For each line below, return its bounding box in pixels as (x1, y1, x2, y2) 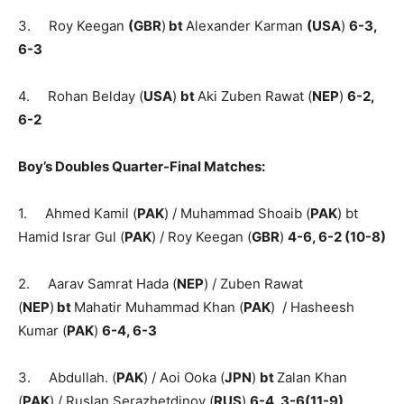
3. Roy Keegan (18, 16, 128, 34)
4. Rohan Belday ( (18, 87, 143, 105)
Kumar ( (18, 321, 67, 339)
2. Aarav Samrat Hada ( (18, 274, 177, 292)
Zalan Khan (277, 368, 347, 386)
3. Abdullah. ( (18, 368, 116, 386)
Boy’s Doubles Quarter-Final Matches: (18, 157, 265, 175)
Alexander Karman (186, 16, 307, 34)
